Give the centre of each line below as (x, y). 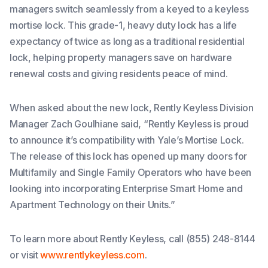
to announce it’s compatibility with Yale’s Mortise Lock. (127, 140)
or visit (25, 255)
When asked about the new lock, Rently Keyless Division (132, 108)
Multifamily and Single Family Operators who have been (131, 173)
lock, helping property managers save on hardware (121, 58)
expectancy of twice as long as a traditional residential (127, 42)
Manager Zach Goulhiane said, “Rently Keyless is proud (130, 124)
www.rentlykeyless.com (92, 255)
